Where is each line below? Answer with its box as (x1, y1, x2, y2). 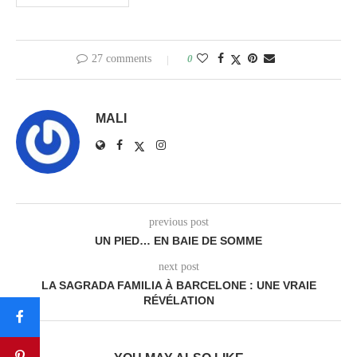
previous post (148, 215, 209, 228)
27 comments (91, 52, 151, 65)
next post (158, 260, 199, 273)
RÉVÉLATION (143, 293, 214, 307)
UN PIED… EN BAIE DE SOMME (95, 233, 262, 247)
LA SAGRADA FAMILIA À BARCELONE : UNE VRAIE (41, 278, 316, 292)
